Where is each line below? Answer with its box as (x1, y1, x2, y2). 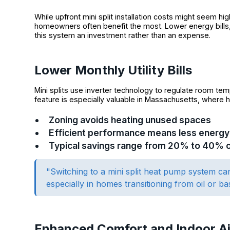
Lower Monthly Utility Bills (34, 62, 193, 78)
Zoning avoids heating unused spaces (49, 114, 212, 125)
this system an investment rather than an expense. (34, 30, 211, 40)
